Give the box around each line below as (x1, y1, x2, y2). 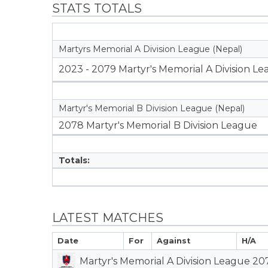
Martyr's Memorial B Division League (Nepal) (59, 102, 245, 114)
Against (157, 236, 190, 245)
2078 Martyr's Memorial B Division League (59, 119, 257, 131)
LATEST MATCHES (52, 210, 163, 225)
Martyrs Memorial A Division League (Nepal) (59, 43, 242, 54)
